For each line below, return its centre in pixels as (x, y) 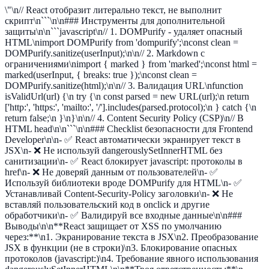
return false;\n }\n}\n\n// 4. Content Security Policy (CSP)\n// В (124, 118)
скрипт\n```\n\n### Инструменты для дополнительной (115, 21)
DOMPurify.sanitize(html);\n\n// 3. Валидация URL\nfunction (124, 86)
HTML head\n (32, 129)
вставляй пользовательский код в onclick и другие (107, 204)
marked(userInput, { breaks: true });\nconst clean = (101, 75)
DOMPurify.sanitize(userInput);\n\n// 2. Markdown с (105, 53)
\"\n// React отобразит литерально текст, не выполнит (113, 10)
